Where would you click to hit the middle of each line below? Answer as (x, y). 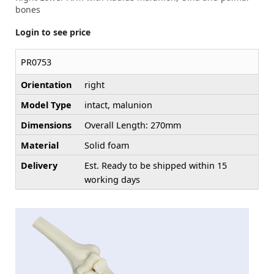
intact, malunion (118, 105)
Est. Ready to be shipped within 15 (156, 166)
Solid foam (107, 146)
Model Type (46, 105)
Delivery (39, 166)
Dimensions (46, 125)
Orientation (46, 85)
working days (112, 180)
